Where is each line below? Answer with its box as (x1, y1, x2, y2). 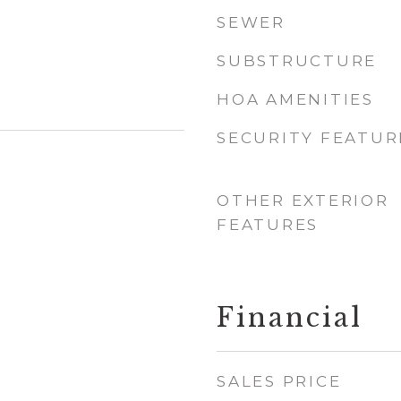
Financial (217, 302, 363, 334)
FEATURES (217, 216, 319, 234)
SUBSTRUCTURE (217, 52, 377, 70)
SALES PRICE (217, 372, 342, 390)
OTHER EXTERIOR (217, 192, 389, 209)
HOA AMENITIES (217, 90, 374, 108)
